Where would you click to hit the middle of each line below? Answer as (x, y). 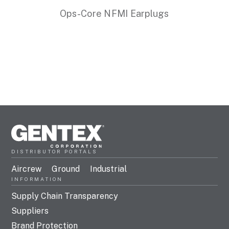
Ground (66, 169)
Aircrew (27, 169)
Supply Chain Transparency (65, 196)
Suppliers (30, 211)
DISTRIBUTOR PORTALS (54, 151)
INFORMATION (37, 179)
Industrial (109, 169)
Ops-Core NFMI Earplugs (114, 13)
